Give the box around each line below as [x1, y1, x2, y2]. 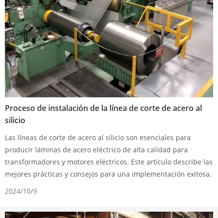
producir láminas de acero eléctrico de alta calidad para [5, 145, 188, 154]
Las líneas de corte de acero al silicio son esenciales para [5, 132, 191, 142]
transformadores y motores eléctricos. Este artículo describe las [5, 157, 213, 166]
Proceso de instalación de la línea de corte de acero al [5, 102, 202, 113]
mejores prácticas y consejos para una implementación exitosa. [5, 169, 212, 179]
